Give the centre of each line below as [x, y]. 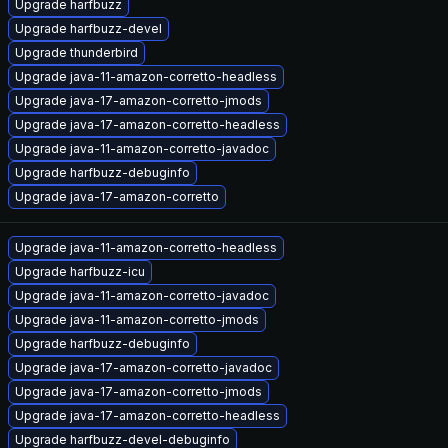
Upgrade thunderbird [76, 52]
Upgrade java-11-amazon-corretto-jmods [137, 319]
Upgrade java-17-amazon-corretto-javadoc [143, 367]
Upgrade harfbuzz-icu [80, 271]
